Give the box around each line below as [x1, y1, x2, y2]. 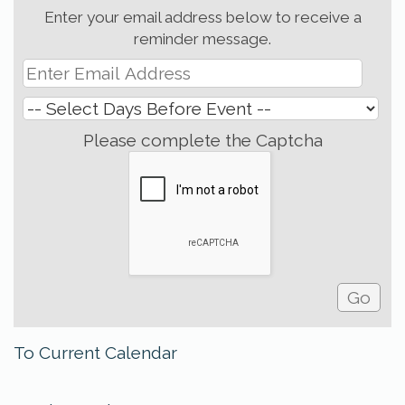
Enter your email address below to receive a [43, 8, 362, 26]
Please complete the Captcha [82, 130, 323, 150]
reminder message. [134, 30, 271, 48]
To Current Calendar [14, 343, 177, 363]
